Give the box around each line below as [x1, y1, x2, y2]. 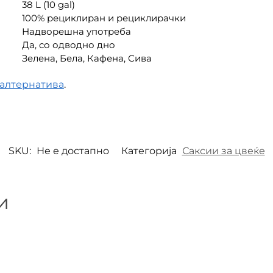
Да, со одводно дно [21, 39, 115, 51]
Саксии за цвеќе [182, 145, 265, 157]
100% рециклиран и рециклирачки [21, 12, 186, 24]
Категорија [121, 145, 179, 157]
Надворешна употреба [21, 26, 131, 38]
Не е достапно [36, 145, 109, 157]
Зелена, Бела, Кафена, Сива [21, 52, 152, 65]
